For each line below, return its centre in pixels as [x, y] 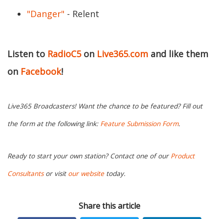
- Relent [82, 14]
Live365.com [122, 54]
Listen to [27, 54]
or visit [56, 174]
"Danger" [46, 14]
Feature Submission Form [139, 124]
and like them [178, 54]
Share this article [109, 206]
